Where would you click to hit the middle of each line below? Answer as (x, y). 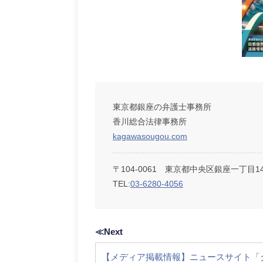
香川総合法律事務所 (150, 122)
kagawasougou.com (150, 136)
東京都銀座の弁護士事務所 (162, 107)
